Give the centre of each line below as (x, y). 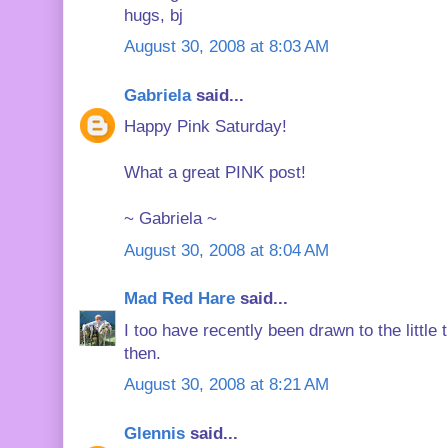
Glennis (154, 433)
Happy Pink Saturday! (205, 126)
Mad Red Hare (179, 298)
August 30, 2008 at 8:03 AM (226, 46)
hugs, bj (153, 15)
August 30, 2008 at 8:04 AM (226, 250)
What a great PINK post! (215, 172)
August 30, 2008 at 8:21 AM (226, 384)
